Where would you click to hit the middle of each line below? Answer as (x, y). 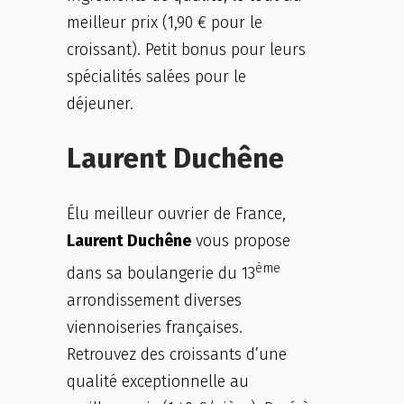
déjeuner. (100, 104)
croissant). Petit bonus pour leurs (186, 50)
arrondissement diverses (154, 300)
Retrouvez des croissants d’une (177, 354)
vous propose (241, 241)
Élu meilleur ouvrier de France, (176, 214)
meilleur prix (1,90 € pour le (165, 23)
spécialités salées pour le (156, 77)
